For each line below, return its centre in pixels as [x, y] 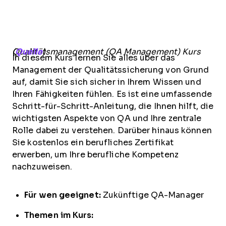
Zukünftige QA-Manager [152, 195]
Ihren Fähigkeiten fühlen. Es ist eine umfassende [112, 94]
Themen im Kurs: [59, 215]
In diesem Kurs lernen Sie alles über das [94, 58]
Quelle [29, 52]
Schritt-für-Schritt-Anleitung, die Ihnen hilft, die [113, 106]
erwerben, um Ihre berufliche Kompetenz [95, 155]
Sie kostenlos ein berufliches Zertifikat [93, 143]
